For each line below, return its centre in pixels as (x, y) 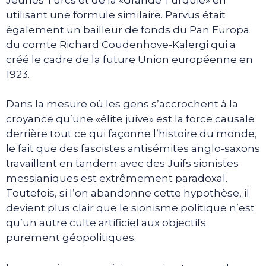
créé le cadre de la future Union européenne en (129, 59)
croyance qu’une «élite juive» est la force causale (130, 119)
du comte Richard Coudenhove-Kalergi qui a (121, 44)
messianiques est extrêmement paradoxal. (117, 178)
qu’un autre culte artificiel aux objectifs (106, 223)
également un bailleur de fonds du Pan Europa (128, 29)
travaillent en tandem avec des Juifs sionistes (122, 163)
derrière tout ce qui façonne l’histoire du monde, (132, 134)
